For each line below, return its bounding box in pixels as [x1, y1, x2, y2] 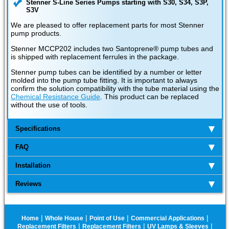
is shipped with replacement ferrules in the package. [11, 53, 179, 61]
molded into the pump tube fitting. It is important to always [11, 76, 197, 85]
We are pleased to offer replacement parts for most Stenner [11, 21, 204, 30]
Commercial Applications [131, 215, 204, 222]
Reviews [15, 180, 41, 188]
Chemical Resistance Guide [11, 93, 100, 101]
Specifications [15, 125, 60, 133]
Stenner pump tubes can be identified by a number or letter [11, 68, 202, 77]
